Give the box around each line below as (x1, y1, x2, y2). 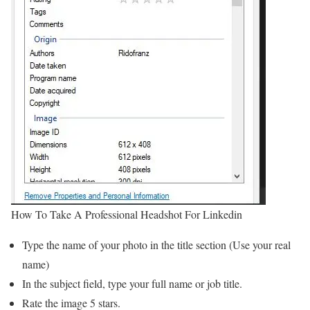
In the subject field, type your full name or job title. (22, 275, 242, 291)
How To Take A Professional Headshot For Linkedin (11, 206, 246, 221)
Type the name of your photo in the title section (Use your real (22, 237, 291, 252)
